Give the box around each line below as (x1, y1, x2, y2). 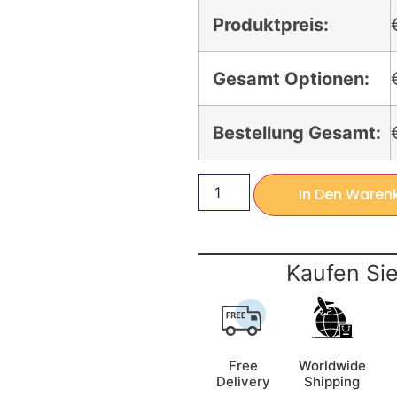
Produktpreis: (213, 13, 329, 35)
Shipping (304, 372, 361, 390)
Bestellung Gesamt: (213, 121, 381, 144)
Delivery (216, 372, 271, 390)
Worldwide (298, 356, 366, 374)
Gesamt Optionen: (213, 67, 370, 90)
